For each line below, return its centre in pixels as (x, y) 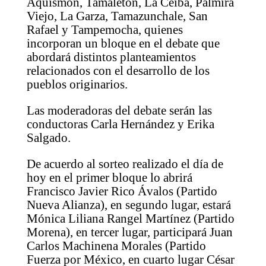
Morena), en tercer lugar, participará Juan (129, 232)
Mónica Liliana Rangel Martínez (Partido (130, 218)
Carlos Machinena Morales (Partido (116, 246)
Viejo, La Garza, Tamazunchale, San (117, 16)
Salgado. (48, 137)
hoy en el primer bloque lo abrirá (109, 177)
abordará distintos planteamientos (111, 57)
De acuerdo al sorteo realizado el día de (125, 164)
